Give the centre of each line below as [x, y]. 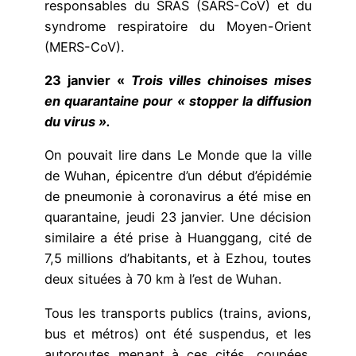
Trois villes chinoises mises [221, 81]
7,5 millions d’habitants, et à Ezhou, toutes [178, 259]
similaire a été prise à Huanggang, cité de [178, 238]
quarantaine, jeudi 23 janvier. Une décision [178, 217]
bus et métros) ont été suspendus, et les [178, 333]
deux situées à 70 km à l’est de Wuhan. [163, 279]
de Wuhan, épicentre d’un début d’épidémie [178, 176]
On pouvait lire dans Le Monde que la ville [178, 155]
